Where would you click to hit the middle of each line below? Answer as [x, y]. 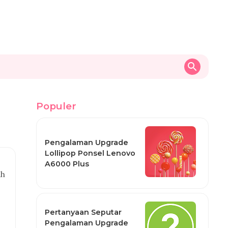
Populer [56, 106]
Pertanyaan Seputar [83, 212]
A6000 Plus [67, 164]
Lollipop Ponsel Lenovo [90, 153]
